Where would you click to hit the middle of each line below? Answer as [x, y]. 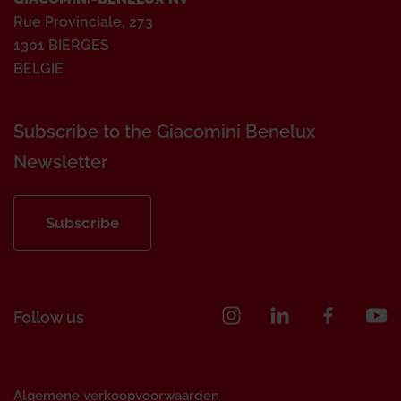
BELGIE [38, 68]
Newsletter [60, 162]
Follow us [49, 317]
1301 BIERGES [61, 45]
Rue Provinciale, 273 [83, 22]
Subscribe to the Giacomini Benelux [164, 132]
